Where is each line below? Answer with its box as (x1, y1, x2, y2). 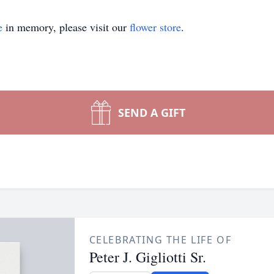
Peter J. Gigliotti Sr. (89, 247, 206, 267)
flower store (130, 20, 181, 34)
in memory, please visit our (2, 20, 130, 34)
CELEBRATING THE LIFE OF (89, 233, 232, 246)
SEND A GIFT (118, 105, 185, 120)
